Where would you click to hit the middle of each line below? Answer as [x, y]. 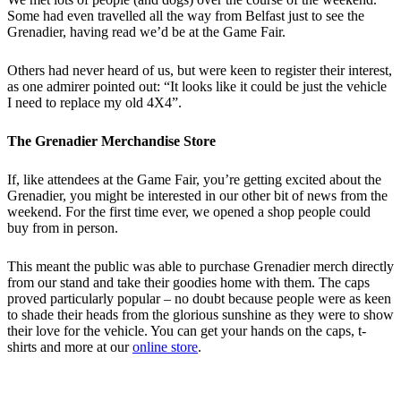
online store [165, 347]
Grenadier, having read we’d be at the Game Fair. [152, 32]
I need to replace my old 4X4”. [98, 102]
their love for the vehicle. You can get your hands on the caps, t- [187, 331]
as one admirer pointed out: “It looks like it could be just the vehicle [197, 86]
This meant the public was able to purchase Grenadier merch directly [200, 266]
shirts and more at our [70, 347]
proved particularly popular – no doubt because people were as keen [199, 299]
